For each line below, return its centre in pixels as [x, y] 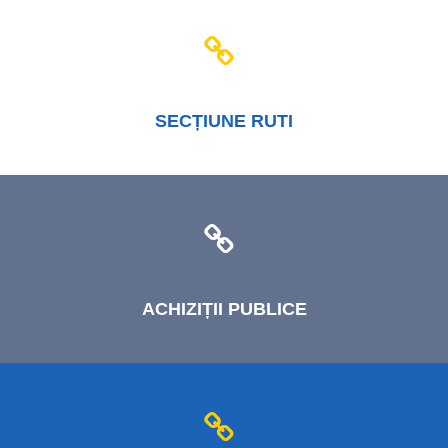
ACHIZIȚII [182, 309]
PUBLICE [264, 309]
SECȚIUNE [200, 121]
